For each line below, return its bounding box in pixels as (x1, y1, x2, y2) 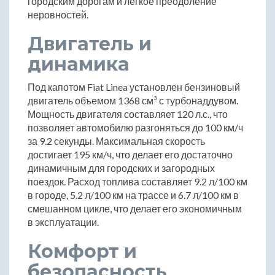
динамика (28, 53, 130, 76)
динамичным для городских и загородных (28, 162, 215, 174)
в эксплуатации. (28, 216, 99, 228)
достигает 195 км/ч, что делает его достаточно (28, 149, 233, 161)
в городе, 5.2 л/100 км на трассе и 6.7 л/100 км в (28, 189, 239, 201)
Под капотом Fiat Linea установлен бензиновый (28, 81, 240, 93)
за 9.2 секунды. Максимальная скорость (28, 135, 205, 147)
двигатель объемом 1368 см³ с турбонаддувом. (28, 95, 238, 107)
